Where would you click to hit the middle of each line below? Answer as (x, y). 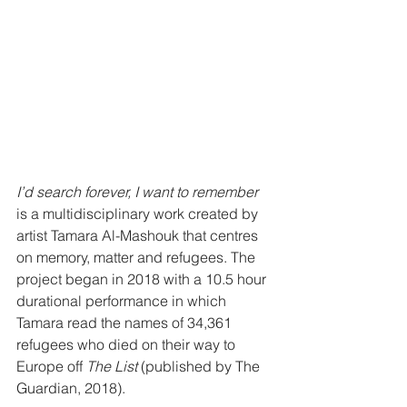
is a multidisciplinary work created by (139, 214)
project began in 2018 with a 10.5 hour (143, 279)
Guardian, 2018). (73, 388)
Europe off (50, 367)
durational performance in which (123, 301)
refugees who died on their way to (128, 345)
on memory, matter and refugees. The (138, 258)
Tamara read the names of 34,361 (126, 323)
